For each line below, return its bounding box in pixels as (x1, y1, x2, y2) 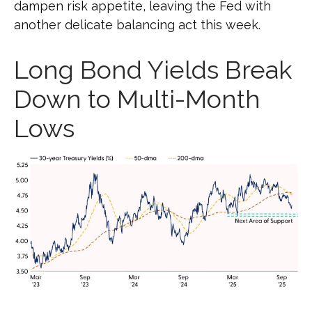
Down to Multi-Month (14, 84, 260, 114)
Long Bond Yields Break (14, 54, 292, 84)
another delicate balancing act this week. (14, 17, 260, 32)
